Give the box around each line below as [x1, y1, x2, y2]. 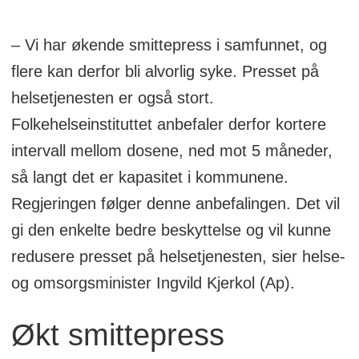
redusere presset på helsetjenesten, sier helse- [10, 247, 345, 265]
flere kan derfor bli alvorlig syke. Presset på [10, 62, 319, 80]
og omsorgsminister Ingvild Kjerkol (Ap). [10, 273, 295, 292]
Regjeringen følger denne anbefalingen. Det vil [10, 194, 340, 212]
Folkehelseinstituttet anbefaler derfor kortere [10, 115, 326, 133]
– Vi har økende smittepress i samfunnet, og [10, 35, 327, 54]
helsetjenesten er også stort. [10, 88, 214, 107]
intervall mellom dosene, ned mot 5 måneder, [10, 141, 333, 159]
